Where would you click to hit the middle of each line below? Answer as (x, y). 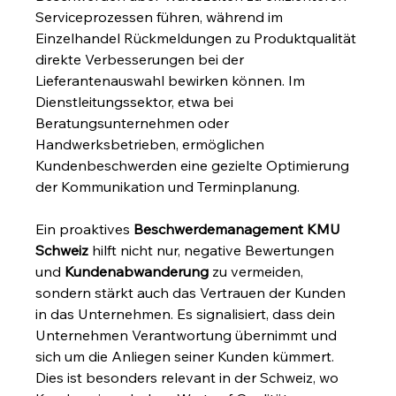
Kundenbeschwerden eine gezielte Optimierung (194, 165)
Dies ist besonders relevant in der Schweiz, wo (189, 377)
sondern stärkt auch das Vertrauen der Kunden (193, 292)
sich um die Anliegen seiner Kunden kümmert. (187, 356)
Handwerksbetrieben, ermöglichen (152, 144)
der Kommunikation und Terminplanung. (168, 186)
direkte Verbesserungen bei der (142, 59)
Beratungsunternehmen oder (134, 122)
